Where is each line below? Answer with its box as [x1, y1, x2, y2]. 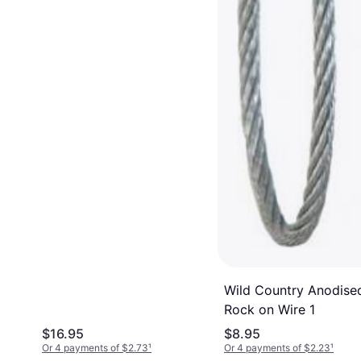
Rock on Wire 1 [224, 301, 315, 318]
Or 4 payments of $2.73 [42, 342, 148, 355]
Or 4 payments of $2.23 [224, 342, 330, 355]
